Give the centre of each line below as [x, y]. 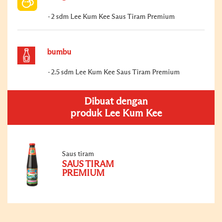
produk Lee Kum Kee [116, 113]
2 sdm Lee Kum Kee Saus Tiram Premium [113, 17]
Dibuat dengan [116, 101]
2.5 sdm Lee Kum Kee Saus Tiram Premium [115, 72]
